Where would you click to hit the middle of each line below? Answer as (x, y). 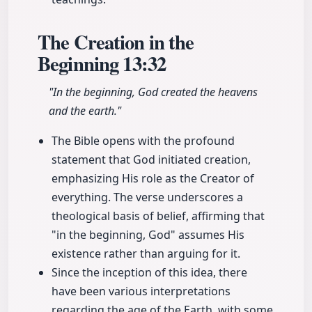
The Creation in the (116, 42)
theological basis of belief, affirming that (158, 216)
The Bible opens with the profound (143, 141)
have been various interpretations (141, 291)
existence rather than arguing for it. (146, 254)
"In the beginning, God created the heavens (153, 92)
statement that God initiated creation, (151, 160)
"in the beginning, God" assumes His (148, 235)
